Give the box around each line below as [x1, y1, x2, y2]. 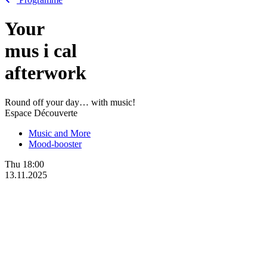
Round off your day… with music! [5, 97, 135, 107]
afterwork [5, 62, 86, 84]
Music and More [29, 128, 91, 138]
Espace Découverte [5, 107, 77, 118]
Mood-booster [29, 138, 82, 149]
